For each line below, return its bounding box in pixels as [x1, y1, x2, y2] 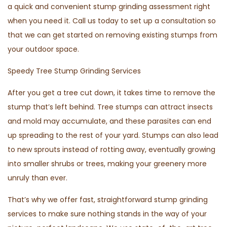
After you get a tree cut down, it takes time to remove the [8, 88, 215, 98]
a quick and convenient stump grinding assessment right [8, 2, 210, 12]
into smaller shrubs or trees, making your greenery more [8, 159, 207, 169]
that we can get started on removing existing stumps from [8, 30, 217, 41]
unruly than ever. [8, 173, 67, 183]
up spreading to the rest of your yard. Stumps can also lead [8, 130, 218, 141]
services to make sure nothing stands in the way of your [8, 209, 207, 219]
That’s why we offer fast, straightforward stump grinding [8, 195, 208, 205]
